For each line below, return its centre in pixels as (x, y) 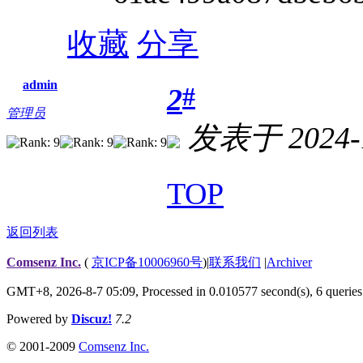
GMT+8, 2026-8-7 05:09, (74, 291)
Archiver (289, 262)
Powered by (39, 318)
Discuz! (92, 318)
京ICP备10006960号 (147, 262)
